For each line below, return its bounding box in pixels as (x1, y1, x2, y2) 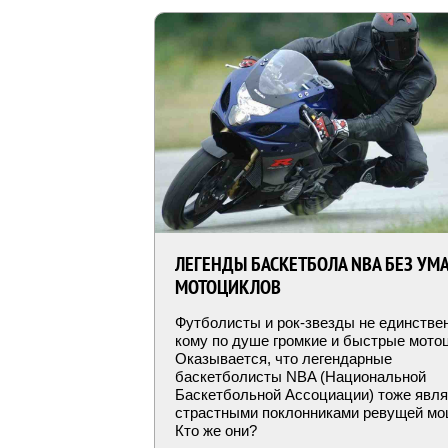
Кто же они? (175, 422, 257, 439)
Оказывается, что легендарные (175, 350, 392, 367)
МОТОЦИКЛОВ (175, 274, 281, 300)
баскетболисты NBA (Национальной (175, 368, 426, 385)
